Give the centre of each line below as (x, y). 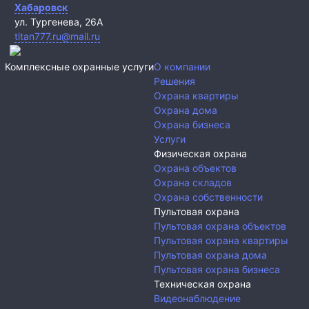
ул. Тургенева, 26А (59, 22)
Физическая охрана (200, 153)
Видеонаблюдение (197, 298)
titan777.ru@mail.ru (57, 36)
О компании (182, 66)
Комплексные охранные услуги (79, 66)
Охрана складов (193, 182)
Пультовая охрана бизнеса (217, 269)
